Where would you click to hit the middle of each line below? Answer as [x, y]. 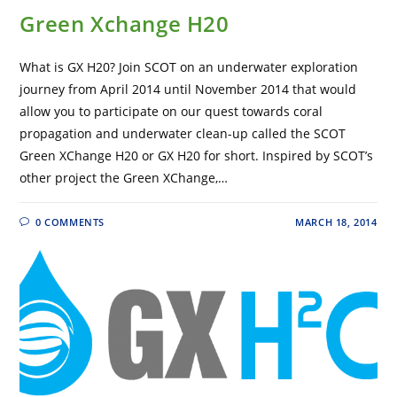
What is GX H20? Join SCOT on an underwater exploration [189, 67]
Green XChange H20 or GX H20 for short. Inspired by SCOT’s [197, 156]
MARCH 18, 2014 [336, 222]
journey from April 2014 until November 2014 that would [188, 90]
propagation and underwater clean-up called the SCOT [183, 134]
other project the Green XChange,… [124, 178]
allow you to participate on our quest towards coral [171, 112]
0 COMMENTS [70, 222]
